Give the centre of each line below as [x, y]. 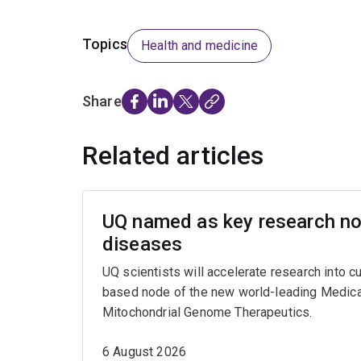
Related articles [173, 156]
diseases [143, 245]
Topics [105, 44]
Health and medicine [199, 46]
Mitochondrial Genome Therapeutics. [207, 313]
